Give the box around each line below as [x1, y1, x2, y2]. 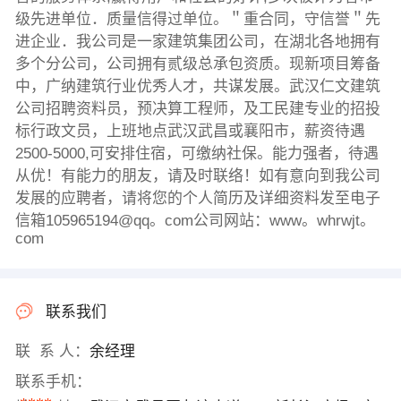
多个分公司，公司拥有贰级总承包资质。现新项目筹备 [14, 55, 380, 73]
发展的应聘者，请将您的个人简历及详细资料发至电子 [14, 190, 380, 208]
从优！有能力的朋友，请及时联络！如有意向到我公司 [14, 167, 380, 185]
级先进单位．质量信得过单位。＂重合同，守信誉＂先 [14, 11, 380, 29]
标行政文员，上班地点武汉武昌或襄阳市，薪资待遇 [14, 123, 365, 141]
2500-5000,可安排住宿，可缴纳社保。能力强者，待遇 [14, 145, 379, 163]
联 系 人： [14, 342, 90, 360]
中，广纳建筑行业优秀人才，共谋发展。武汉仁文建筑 [14, 78, 380, 96]
